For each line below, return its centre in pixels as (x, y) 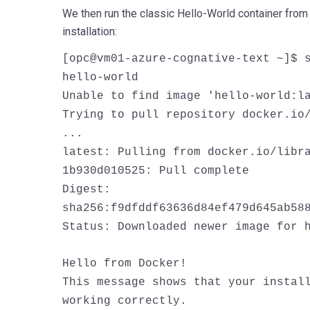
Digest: (86, 189)
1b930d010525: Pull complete (155, 171)
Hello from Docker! (124, 263)
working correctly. (124, 301)
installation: (89, 31)
